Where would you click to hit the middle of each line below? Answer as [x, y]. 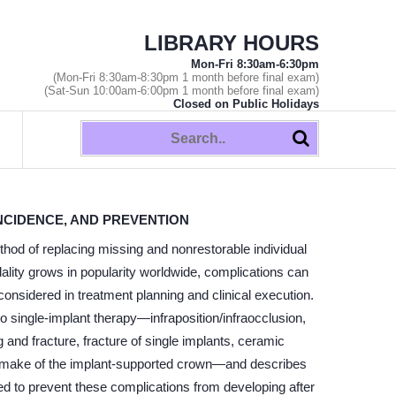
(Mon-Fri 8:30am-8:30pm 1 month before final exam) [186, 77]
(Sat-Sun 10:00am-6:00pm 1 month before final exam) [182, 91]
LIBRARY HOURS [232, 43]
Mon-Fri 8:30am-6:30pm [255, 64]
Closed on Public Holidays [246, 104]
